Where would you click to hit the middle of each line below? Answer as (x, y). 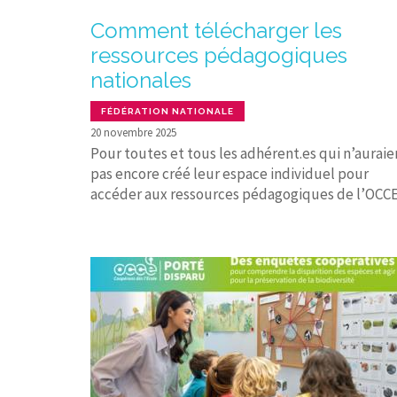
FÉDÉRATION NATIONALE (167, 111)
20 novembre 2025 (133, 132)
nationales (141, 80)
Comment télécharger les (216, 31)
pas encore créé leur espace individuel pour (230, 173)
